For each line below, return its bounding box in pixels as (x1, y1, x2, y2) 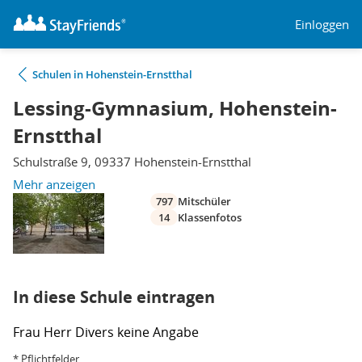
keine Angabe (117, 323, 199, 341)
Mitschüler (178, 194, 231, 208)
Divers (75, 323, 117, 341)
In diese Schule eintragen (13, 286, 215, 308)
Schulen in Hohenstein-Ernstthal (32, 67, 192, 82)
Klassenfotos (178, 210, 242, 225)
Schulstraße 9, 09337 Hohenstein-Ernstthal (13, 154, 251, 170)
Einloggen (295, 15, 349, 32)
